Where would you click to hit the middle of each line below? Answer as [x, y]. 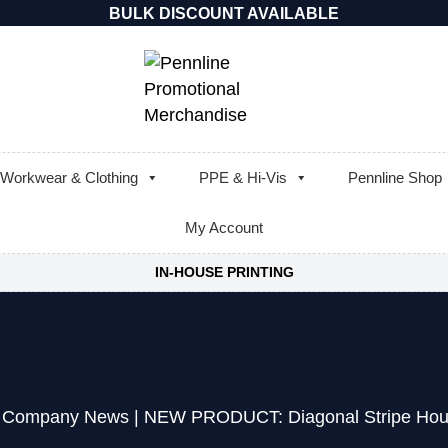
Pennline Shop [395, 177]
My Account [224, 227]
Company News [65, 417]
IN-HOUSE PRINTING [224, 272]
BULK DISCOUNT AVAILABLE [224, 13]
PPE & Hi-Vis [243, 177]
